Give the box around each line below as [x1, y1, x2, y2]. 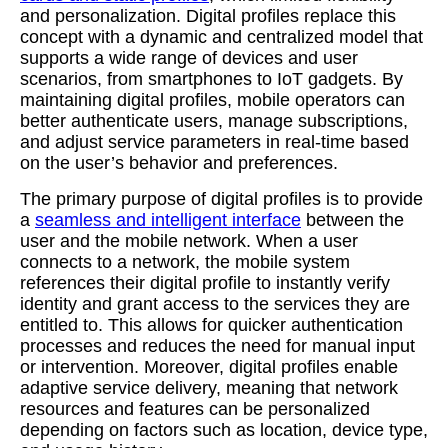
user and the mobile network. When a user [20, 231, 358, 251]
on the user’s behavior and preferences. [20, 153, 338, 173]
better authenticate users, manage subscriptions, [20, 111, 408, 131]
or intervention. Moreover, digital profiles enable [20, 357, 398, 377]
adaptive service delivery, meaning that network [20, 378, 398, 398]
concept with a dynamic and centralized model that [20, 27, 423, 47]
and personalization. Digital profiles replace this [20, 6, 396, 26]
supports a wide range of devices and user [20, 48, 358, 68]
